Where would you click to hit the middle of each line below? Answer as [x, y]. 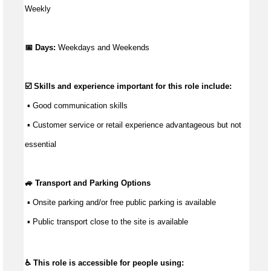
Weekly [38, 9]
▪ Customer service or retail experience [96, 125]
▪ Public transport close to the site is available [108, 222]
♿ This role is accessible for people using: [104, 263]
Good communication [70, 106]
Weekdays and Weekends [104, 48]
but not [228, 125]
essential [41, 145]
